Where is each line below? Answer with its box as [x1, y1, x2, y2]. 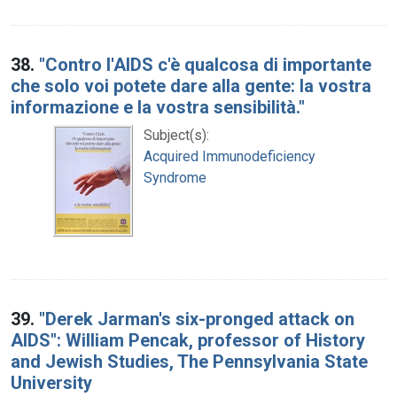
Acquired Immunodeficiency [144, 147, 315, 165]
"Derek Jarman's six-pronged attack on [39, 307, 354, 330]
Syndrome [144, 168, 206, 186]
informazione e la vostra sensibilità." [11, 96, 305, 118]
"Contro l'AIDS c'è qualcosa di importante [39, 53, 371, 75]
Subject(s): [144, 126, 209, 144]
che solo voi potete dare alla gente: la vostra [11, 74, 371, 97]
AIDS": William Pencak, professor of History [11, 329, 365, 351]
